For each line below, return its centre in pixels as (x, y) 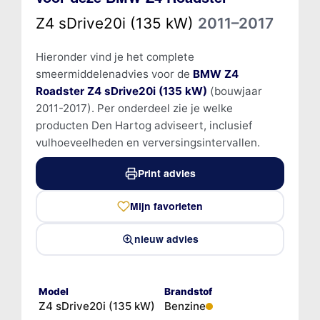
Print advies (166, 173)
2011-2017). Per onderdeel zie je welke (134, 108)
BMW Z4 (215, 74)
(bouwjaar (234, 91)
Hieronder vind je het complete (115, 56)
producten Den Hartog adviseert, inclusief (144, 125)
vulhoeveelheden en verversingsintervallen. (147, 142)
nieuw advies (166, 239)
